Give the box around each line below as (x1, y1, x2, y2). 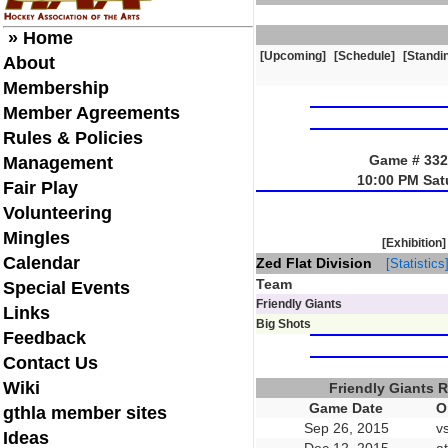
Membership (3, 78, 109, 98)
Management (3, 153, 113, 173)
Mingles (3, 228, 70, 248)
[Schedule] (333, 49, 395, 63)
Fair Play (3, 178, 78, 198)
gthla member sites (3, 403, 167, 423)
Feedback (3, 328, 86, 348)
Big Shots (256, 317, 311, 331)
